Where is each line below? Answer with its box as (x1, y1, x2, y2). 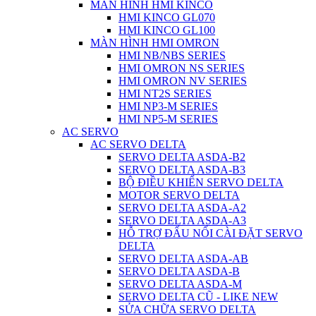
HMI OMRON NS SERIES (119, 62, 245, 74)
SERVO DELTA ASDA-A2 (119, 202, 246, 214)
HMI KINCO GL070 (119, 11, 215, 23)
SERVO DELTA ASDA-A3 (119, 214, 246, 226)
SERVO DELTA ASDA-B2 (119, 151, 245, 163)
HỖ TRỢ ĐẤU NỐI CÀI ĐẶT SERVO (119, 227, 303, 239)
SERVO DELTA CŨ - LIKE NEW (119, 291, 278, 303)
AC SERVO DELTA (90, 138, 186, 150)
